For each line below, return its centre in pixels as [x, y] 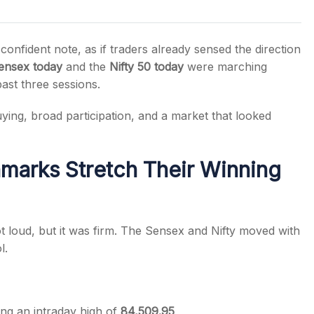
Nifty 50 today [146, 67]
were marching [225, 67]
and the [86, 67]
